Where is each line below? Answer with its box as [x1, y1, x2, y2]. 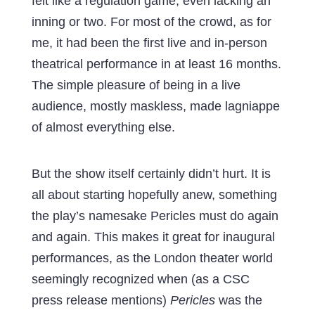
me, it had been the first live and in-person [31, 35, 267, 50]
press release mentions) [31, 292, 170, 307]
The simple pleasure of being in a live [31, 77, 240, 92]
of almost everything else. [31, 120, 175, 134]
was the [214, 292, 262, 307]
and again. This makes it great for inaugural [31, 229, 275, 244]
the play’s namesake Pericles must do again [31, 208, 278, 223]
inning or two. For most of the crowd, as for [31, 14, 271, 29]
